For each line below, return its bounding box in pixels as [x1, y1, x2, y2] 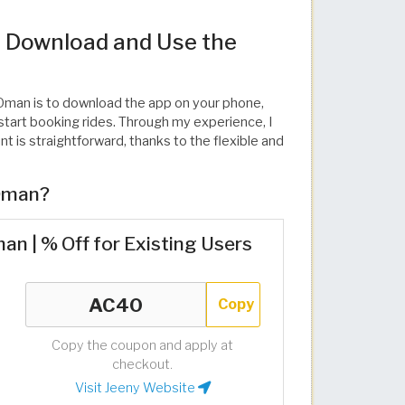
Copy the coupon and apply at [52, 337, 234, 353]
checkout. [112, 356, 174, 372]
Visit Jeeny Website [74, 380, 198, 396]
